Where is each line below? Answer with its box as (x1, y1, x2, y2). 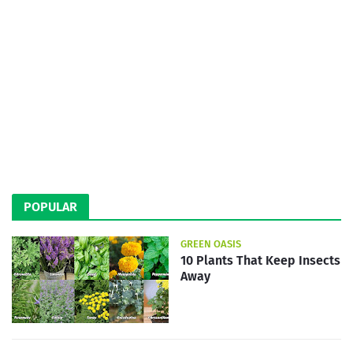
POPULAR (24, 199, 77, 214)
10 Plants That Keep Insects (180, 253, 340, 268)
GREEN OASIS (180, 238, 241, 250)
